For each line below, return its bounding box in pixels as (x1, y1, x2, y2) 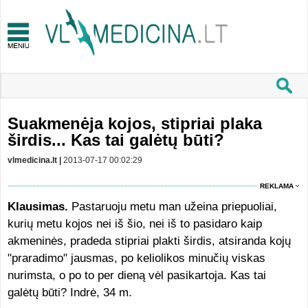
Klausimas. (7, 200, 68, 213)
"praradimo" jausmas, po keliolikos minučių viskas (7, 252, 265, 265)
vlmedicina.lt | (7, 155, 63, 165)
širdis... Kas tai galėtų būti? (7, 131, 224, 149)
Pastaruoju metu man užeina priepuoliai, (67, 200, 277, 213)
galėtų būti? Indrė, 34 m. (7, 286, 132, 299)
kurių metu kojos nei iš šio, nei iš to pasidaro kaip (7, 217, 262, 230)
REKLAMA (260, 182, 294, 190)
